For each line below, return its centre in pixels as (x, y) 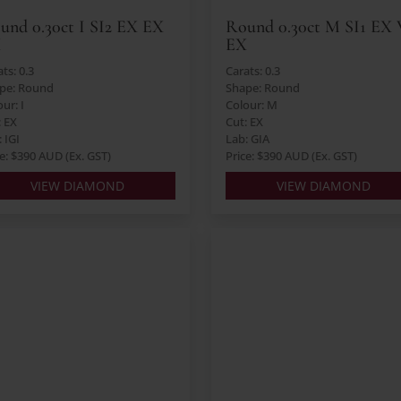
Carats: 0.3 (253, 71)
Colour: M (252, 105)
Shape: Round (263, 88)
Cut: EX (244, 122)
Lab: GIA (247, 139)
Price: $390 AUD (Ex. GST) (291, 156)
